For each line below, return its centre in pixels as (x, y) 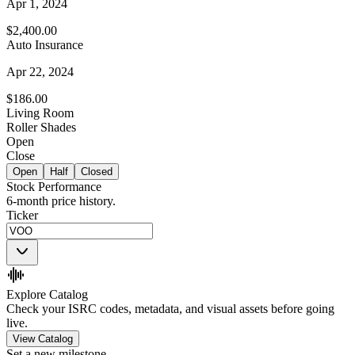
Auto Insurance (45, 45)
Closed (97, 172)
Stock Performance (54, 187)
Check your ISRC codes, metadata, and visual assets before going (170, 309)
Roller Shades (41, 128)
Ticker (22, 216)
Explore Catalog (47, 295)
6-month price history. (61, 201)
